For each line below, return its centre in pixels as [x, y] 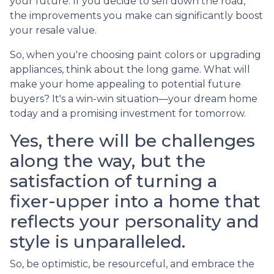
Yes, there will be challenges [132, 140]
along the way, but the [108, 161]
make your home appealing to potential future [125, 84]
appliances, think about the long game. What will [130, 69]
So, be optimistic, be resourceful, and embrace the [132, 264]
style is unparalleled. [98, 241]
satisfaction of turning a [113, 181]
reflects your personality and [134, 221]
